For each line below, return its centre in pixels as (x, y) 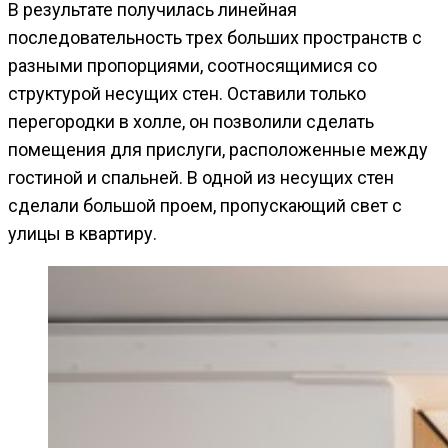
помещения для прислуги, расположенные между (218, 149)
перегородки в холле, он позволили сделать (191, 121)
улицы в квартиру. (82, 233)
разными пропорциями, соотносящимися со (192, 65)
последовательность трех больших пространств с (215, 37)
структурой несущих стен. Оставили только (187, 93)
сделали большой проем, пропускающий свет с (205, 205)
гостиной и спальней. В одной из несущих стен (201, 177)
